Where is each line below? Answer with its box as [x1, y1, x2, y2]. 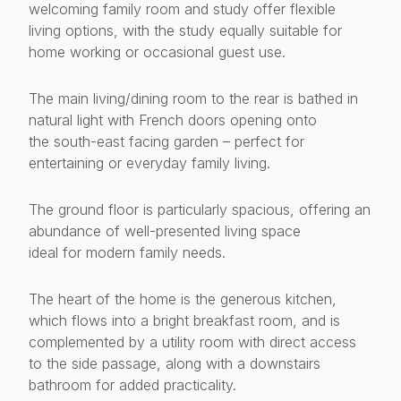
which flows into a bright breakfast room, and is [29, 311, 340, 329]
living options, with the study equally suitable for [29, 21, 342, 39]
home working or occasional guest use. [29, 42, 286, 61]
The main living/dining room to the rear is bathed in [29, 89, 358, 107]
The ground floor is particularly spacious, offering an [29, 200, 371, 218]
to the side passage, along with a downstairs [29, 354, 320, 372]
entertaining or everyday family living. [29, 153, 270, 172]
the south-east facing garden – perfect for [29, 132, 304, 150]
